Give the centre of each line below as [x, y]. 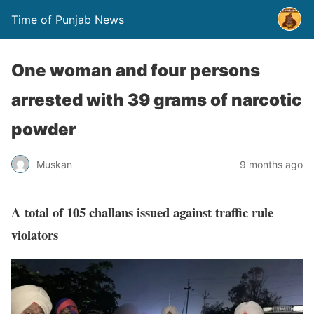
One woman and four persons [136, 70]
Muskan [54, 164]
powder [43, 129]
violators [35, 234]
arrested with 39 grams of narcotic [157, 100]
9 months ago [271, 164]
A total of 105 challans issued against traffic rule [142, 212]
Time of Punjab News [68, 20]
